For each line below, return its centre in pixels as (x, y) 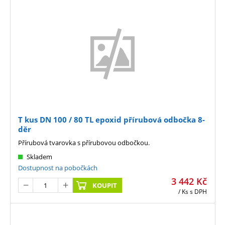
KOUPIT (105, 186)
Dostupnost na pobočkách (58, 167)
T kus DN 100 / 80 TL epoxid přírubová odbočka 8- (111, 119)
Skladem (39, 156)
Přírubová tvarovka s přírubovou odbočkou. (84, 142)
